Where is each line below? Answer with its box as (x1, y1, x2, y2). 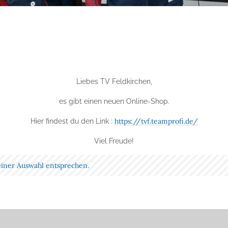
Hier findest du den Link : (30, 117, 115, 125)
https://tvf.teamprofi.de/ (114, 116, 198, 126)
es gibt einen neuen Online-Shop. (59, 97, 169, 105)
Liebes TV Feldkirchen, (76, 77, 152, 85)
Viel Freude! (94, 136, 134, 145)
